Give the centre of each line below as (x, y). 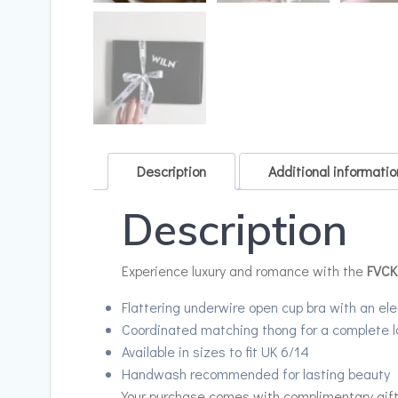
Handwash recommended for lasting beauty (256, 373)
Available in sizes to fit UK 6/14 (215, 351)
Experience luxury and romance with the (244, 270)
